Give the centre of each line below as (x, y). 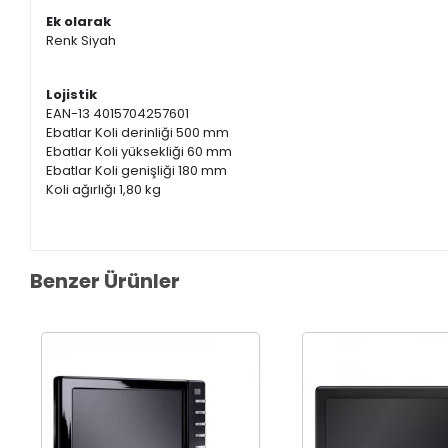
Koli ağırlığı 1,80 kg (104, 190)
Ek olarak (79, 22)
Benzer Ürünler (105, 281)
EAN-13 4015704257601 (119, 114)
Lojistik (72, 95)
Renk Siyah (83, 41)
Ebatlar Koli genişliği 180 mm (137, 171)
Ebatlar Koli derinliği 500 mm (138, 133)
